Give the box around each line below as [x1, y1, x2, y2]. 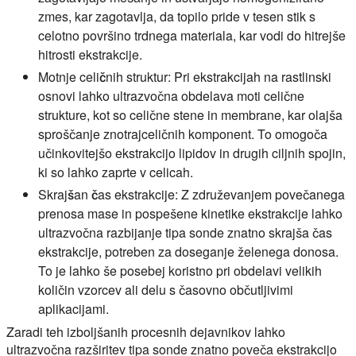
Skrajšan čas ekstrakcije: [38, 184, 178, 203]
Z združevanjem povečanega [178, 184, 345, 203]
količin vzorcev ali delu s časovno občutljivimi [38, 280, 293, 299]
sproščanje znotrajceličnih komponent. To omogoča [38, 124, 327, 143]
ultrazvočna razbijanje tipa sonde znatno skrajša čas [38, 222, 332, 242]
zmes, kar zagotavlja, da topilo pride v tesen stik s [38, 6, 315, 25]
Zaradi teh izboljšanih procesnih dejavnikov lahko [6, 322, 285, 341]
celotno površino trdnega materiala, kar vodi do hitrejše [38, 25, 346, 44]
